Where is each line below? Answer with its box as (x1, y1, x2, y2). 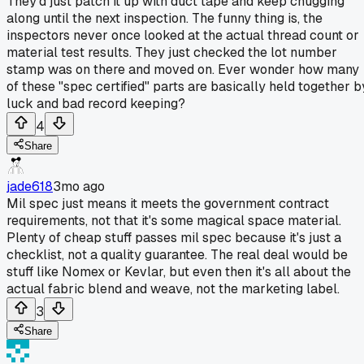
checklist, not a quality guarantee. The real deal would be (6, 245, 348, 263)
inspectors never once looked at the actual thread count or (6, 26, 359, 44)
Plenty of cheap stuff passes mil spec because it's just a (6, 228, 341, 246)
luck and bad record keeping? (6, 94, 185, 112)
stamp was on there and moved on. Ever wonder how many (6, 60, 359, 78)
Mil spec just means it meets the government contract (6, 194, 329, 212)
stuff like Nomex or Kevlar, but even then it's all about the (6, 262, 351, 280)
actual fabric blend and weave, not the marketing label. (6, 279, 340, 297)
